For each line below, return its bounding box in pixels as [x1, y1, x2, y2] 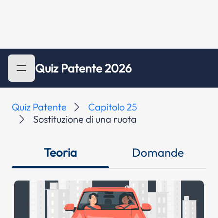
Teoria [44, 145, 77, 160]
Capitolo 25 [88, 101, 137, 113]
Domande [131, 145, 184, 160]
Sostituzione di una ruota [33, 113, 137, 125]
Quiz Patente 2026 [35, 61, 132, 75]
